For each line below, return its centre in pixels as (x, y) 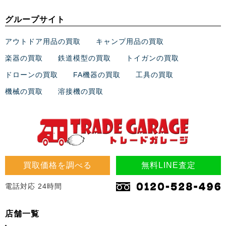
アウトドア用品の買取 (43, 41)
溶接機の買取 (81, 91)
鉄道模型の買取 (84, 58)
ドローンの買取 (32, 74)
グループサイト (35, 19)
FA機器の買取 (97, 74)
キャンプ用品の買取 (130, 41)
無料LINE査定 (169, 165)
